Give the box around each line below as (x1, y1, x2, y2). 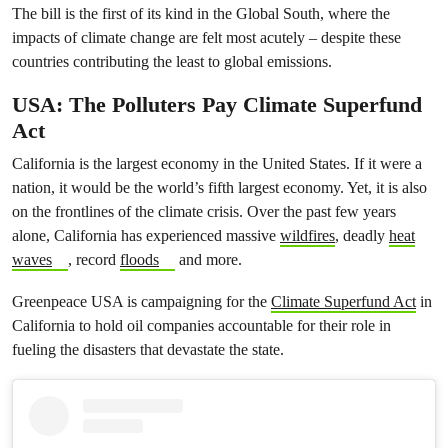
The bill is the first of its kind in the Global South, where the (12, 4, 390, 24)
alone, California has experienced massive (12, 226, 280, 246)
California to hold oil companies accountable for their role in (12, 316, 391, 336)
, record (67, 250, 120, 270)
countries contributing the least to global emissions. (12, 52, 332, 72)
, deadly (335, 226, 389, 246)
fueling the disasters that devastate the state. (12, 340, 288, 360)
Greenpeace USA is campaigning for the (12, 292, 271, 312)
